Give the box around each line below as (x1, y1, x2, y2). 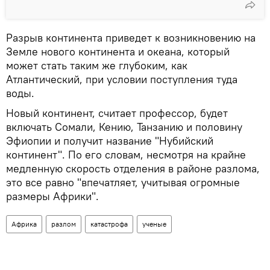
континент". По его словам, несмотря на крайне (6, 148, 246, 162)
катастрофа (90, 219, 128, 229)
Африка (11, 219, 37, 229)
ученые (142, 219, 166, 229)
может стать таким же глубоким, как (6, 58, 187, 73)
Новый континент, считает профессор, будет (6, 106, 228, 121)
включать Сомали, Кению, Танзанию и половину (6, 120, 242, 134)
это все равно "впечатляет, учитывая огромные (6, 175, 240, 190)
